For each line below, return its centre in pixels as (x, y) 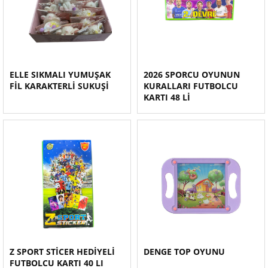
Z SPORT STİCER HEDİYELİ (62, 252)
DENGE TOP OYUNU (184, 252)
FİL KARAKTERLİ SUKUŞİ (59, 86)
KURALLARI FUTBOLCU (191, 86)
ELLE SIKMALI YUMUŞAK (60, 74)
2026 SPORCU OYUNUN (192, 74)
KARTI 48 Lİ (167, 97)
